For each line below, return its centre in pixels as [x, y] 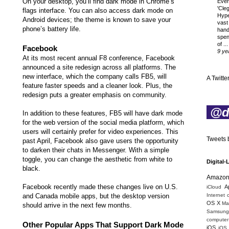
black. [31, 169]
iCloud [214, 187]
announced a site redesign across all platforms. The [99, 67]
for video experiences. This [137, 132]
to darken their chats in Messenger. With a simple [96, 150]
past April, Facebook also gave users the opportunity [100, 141]
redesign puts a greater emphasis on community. [95, 95]
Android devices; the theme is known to [82, 20]
